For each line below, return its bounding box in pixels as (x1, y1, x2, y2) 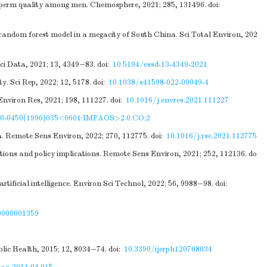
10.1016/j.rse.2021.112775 (166, 131, 257, 141)
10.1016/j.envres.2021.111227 (126, 95, 229, 105)
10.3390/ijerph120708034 (124, 244, 212, 254)
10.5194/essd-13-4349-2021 (113, 60, 207, 69)
